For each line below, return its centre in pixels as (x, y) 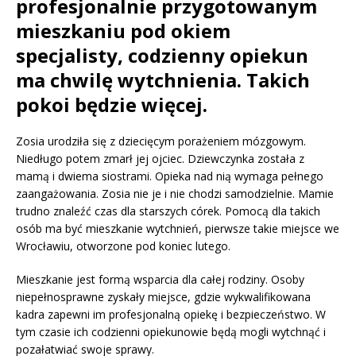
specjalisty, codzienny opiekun (162, 56)
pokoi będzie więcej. (112, 105)
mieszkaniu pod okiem (123, 31)
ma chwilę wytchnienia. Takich (163, 80)
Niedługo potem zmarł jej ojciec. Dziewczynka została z (160, 159)
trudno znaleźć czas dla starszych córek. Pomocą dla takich (168, 211)
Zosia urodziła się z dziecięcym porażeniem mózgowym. (161, 141)
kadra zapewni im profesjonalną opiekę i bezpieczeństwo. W (171, 315)
